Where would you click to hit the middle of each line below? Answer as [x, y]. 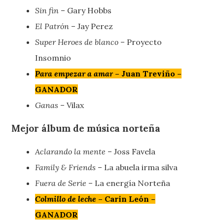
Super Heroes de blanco [77, 42]
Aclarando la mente [71, 151]
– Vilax [72, 105]
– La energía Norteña [129, 183]
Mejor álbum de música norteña [86, 128]
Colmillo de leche [66, 199]
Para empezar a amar [74, 74]
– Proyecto [140, 42]
